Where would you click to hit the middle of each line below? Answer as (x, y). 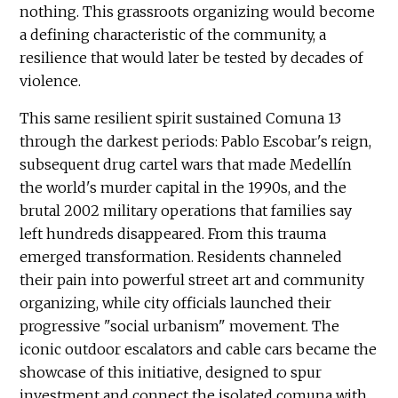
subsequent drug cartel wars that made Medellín (186, 164)
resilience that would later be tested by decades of (192, 57)
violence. (51, 80)
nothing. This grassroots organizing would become (198, 11)
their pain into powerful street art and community (192, 279)
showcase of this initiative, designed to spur (171, 372)
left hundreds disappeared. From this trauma (173, 233)
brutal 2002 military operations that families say (186, 210)
